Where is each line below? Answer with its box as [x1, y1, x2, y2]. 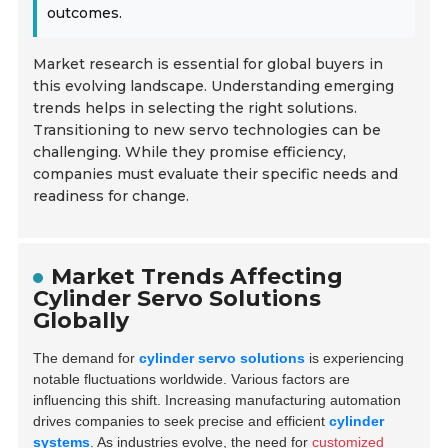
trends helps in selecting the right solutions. [33, 99, 358, 118]
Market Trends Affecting [51, 263, 344, 291]
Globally [33, 307, 130, 335]
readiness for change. [33, 187, 190, 206]
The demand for [33, 350, 140, 367]
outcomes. [47, 4, 123, 23]
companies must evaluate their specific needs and [33, 165, 399, 184]
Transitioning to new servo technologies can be [33, 121, 382, 140]
